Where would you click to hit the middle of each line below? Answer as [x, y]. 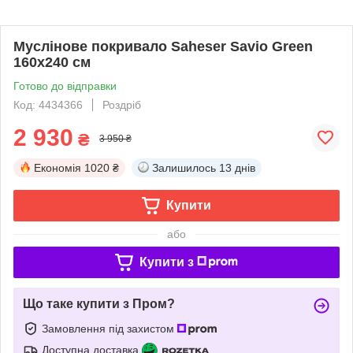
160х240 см [52, 62]
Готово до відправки [65, 86]
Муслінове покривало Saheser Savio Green [163, 46]
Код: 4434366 [48, 105]
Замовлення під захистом [110, 328]
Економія [58, 168]
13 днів [237, 168]
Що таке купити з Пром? [99, 304]
